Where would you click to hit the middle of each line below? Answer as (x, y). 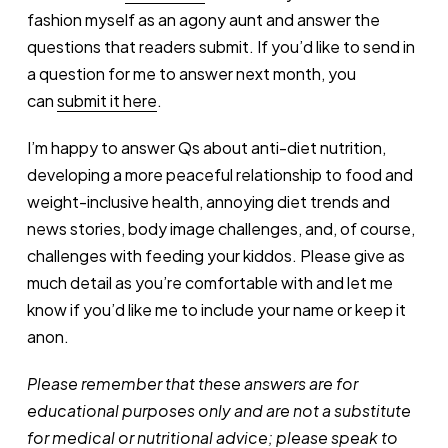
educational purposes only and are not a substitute (218, 410)
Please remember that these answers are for (192, 383)
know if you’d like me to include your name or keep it (216, 309)
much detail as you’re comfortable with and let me (209, 282)
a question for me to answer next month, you (191, 73)
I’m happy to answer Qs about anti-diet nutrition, (206, 147)
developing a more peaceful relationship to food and (219, 174)
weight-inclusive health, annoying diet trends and (208, 201)
